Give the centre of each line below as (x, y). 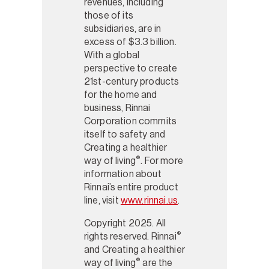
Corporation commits (131, 121)
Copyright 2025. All (125, 223)
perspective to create (131, 68)
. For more (162, 160)
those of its (109, 15)
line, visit (102, 200)
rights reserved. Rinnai (130, 236)
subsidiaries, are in (123, 28)
